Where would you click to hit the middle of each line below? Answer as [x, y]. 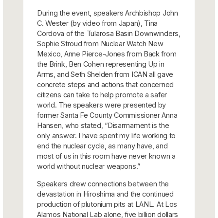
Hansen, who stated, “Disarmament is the [103, 125]
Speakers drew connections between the [103, 183]
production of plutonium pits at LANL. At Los [107, 204]
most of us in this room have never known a [106, 156]
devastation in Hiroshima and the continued [105, 194]
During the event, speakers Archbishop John [108, 13]
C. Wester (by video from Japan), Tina [98, 23]
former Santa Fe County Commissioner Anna [107, 115]
